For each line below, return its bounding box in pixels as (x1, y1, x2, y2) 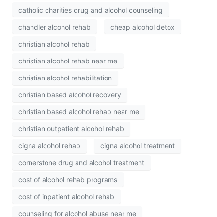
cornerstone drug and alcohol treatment (18, 158, 144, 167)
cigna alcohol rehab (18, 141, 80, 150)
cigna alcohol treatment (100, 141, 175, 150)
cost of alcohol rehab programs (18, 175, 117, 184)
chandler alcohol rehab (18, 22, 91, 31)
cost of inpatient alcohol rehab (18, 192, 114, 201)
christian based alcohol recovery (18, 91, 121, 99)
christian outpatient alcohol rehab (18, 124, 124, 133)
